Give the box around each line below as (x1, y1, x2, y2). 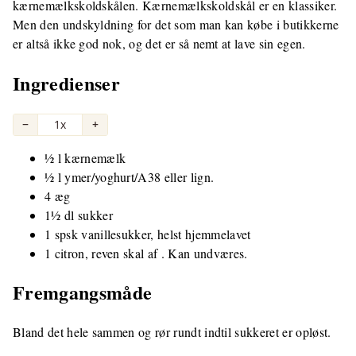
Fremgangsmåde (13, 278, 153, 307)
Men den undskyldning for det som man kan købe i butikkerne (13, 16, 339, 33)
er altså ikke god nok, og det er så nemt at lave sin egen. (13, 35, 306, 52)
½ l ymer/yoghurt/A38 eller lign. (44, 168, 215, 185)
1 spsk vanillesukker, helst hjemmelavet (44, 225, 251, 242)
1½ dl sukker (44, 206, 113, 223)
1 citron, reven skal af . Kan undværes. (44, 244, 248, 261)
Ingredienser (13, 69, 120, 98)
